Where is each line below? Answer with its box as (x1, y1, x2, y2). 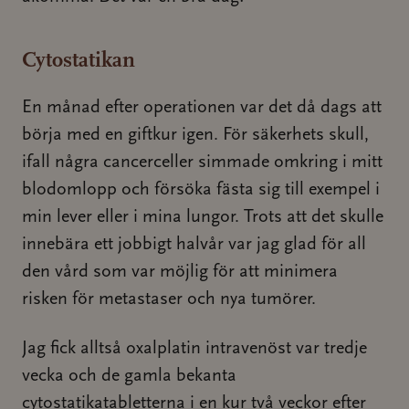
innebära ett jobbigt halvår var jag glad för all (22, 236, 366, 254)
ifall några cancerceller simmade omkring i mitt (22, 153, 383, 172)
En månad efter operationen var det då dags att (22, 99, 382, 117)
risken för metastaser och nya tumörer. (22, 290, 316, 309)
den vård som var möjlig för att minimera (22, 263, 338, 281)
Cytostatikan (22, 47, 135, 72)
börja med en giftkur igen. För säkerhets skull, (22, 126, 369, 144)
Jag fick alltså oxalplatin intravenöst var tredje (22, 340, 367, 358)
